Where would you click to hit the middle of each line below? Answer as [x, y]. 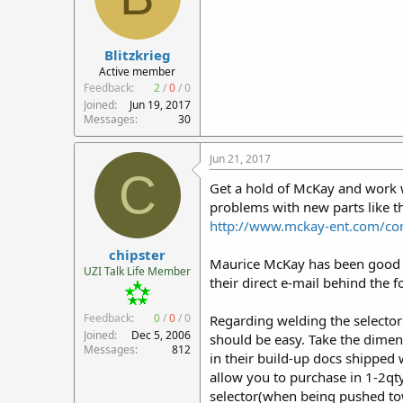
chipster [137, 254]
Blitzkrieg [137, 55]
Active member [137, 72]
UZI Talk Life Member [137, 271]
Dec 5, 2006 [161, 335]
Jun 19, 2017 [160, 105]
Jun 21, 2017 [240, 159]
